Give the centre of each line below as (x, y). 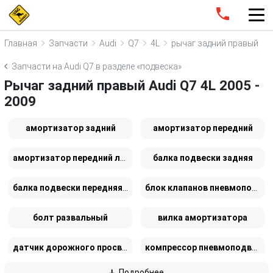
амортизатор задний (70, 128)
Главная (21, 43)
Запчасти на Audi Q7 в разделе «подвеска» (97, 66)
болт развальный (70, 218)
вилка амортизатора (203, 218)
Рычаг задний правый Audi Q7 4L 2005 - (132, 85)
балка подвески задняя (203, 158)
